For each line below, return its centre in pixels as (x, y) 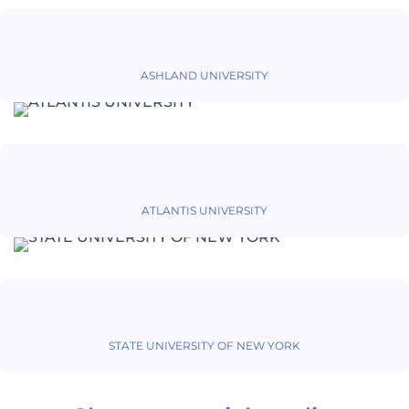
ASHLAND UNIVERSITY (204, 76)
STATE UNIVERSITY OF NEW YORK (204, 346)
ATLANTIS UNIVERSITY (204, 211)
